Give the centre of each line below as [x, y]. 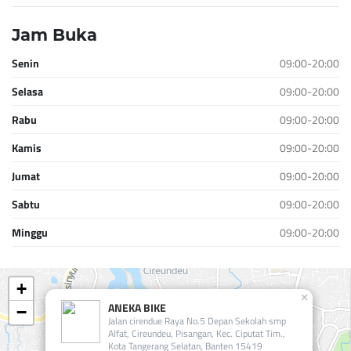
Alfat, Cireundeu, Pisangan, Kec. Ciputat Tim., [197, 333]
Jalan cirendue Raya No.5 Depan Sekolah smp [197, 321]
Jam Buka [54, 35]
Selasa [27, 91]
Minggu [30, 232]
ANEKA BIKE [137, 308]
